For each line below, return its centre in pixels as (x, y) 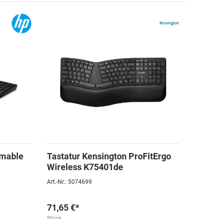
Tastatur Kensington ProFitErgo (109, 156)
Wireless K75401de (85, 167)
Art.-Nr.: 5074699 (69, 182)
